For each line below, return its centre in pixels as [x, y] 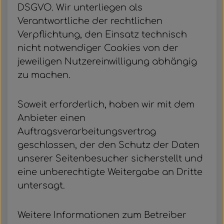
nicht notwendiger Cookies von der [98, 48]
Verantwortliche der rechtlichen [90, 21]
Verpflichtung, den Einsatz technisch [102, 34]
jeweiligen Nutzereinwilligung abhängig [107, 61]
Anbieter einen [51, 118]
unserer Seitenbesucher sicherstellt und [110, 158]
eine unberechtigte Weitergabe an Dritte [110, 172]
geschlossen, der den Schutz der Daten [108, 145]
